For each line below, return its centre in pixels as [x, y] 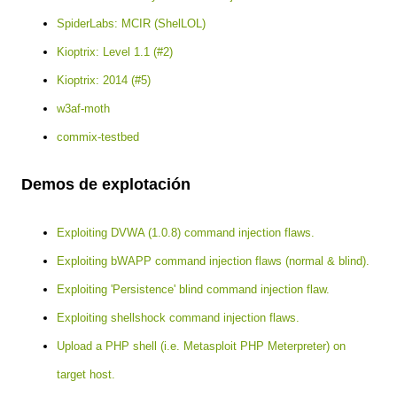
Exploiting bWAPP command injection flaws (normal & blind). [213, 261]
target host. [86, 375]
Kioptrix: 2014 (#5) [104, 80]
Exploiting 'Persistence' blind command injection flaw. [193, 290]
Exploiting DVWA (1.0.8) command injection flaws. [186, 233]
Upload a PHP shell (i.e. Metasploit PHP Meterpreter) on [201, 346]
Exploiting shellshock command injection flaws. [178, 318]
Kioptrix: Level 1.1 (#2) [115, 51]
